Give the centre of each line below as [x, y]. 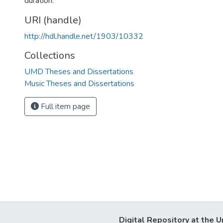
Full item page [64, 107]
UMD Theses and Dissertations [79, 72]
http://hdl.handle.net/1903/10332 [84, 36]
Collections [50, 56]
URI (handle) [53, 20]
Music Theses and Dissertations [79, 84]
